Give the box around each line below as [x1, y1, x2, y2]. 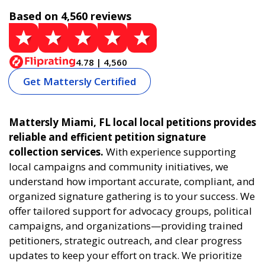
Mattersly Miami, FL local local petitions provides [9, 115, 256, 129]
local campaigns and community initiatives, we [9, 160, 228, 173]
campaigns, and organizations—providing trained [9, 219, 243, 232]
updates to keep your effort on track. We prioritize [9, 248, 242, 262]
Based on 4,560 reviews [9, 9, 131, 23]
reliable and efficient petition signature [9, 130, 206, 144]
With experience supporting [104, 145, 236, 159]
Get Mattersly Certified [23, 75, 136, 88]
